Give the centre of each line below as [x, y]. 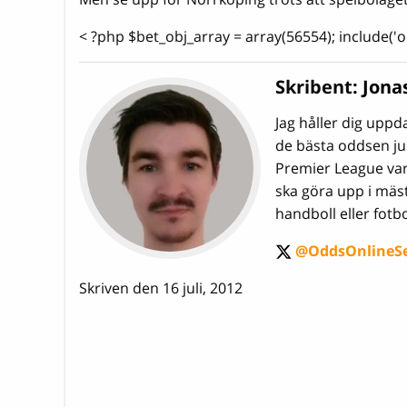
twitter [300, 260]
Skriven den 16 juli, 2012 [161, 288]
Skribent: [319, 86]
